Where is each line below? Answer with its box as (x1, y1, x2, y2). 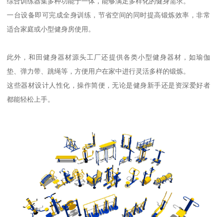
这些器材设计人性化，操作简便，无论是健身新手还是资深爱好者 (7, 81, 210, 90)
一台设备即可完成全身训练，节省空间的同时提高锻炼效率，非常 (7, 11, 210, 19)
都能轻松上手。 (7, 95, 55, 104)
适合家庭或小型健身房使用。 (7, 25, 95, 33)
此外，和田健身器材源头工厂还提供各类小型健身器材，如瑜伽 (7, 53, 210, 62)
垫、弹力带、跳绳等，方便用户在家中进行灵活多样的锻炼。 (7, 67, 190, 76)
